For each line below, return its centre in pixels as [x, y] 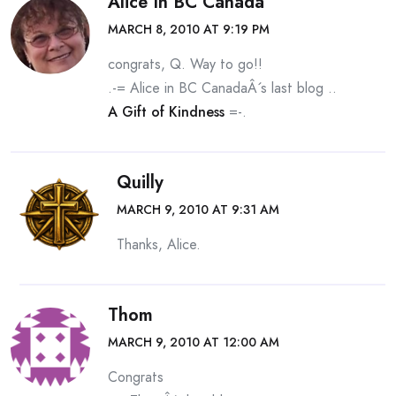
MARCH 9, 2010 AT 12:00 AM [194, 342]
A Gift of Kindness [166, 112]
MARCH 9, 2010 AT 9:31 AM [198, 209]
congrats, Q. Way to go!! [185, 64]
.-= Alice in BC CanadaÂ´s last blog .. [222, 88]
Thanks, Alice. [159, 244]
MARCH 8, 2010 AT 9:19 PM [189, 29]
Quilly [140, 183]
